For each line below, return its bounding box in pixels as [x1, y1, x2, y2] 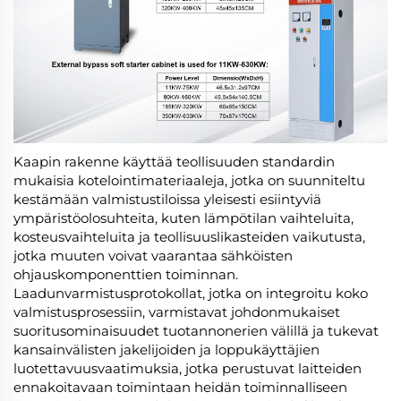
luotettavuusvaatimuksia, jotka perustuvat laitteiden [13, 360, 362, 378]
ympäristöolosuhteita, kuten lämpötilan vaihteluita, [13, 209, 354, 227]
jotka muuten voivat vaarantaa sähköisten [13, 247, 293, 265]
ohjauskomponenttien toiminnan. [13, 266, 238, 284]
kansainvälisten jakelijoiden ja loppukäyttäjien [13, 341, 320, 359]
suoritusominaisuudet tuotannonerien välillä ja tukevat [13, 322, 379, 340]
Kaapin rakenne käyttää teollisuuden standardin [13, 153, 335, 171]
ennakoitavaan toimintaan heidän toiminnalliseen [13, 379, 347, 397]
